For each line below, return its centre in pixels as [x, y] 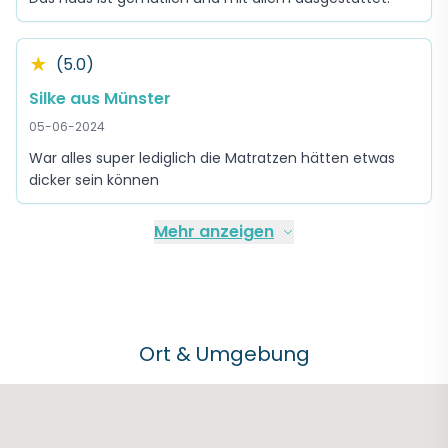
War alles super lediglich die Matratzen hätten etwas [212, 158]
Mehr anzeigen [214, 231]
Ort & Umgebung [224, 354]
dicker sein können [94, 180]
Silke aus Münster [100, 98]
